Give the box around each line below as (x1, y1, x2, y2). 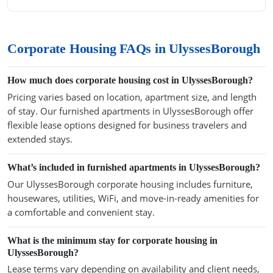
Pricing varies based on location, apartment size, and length (7, 90, 257, 103)
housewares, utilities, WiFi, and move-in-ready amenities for (7, 191, 259, 204)
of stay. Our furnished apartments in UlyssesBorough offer (7, 104, 253, 117)
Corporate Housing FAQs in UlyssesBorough (7, 41, 260, 57)
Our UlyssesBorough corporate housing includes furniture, (7, 177, 253, 190)
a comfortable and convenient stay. (7, 205, 155, 218)
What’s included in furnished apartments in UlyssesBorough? (7, 161, 260, 172)
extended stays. (7, 132, 73, 145)
